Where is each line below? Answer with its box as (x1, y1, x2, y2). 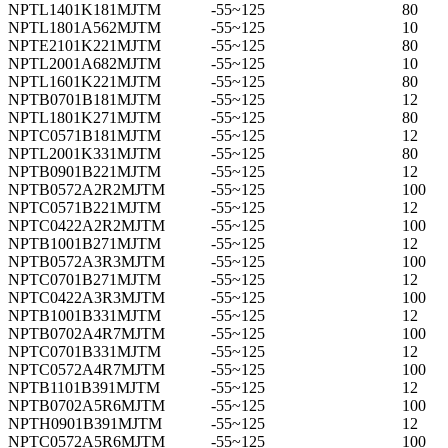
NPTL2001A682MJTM (8, 54, 161, 72)
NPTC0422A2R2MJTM (8, 216, 165, 234)
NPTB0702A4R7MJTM (8, 324, 165, 342)
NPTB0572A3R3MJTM (8, 252, 165, 270)
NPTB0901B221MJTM (8, 162, 161, 180)
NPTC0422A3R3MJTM (8, 288, 165, 306)
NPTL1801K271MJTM (8, 108, 161, 126)
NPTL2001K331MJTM (8, 144, 161, 162)
